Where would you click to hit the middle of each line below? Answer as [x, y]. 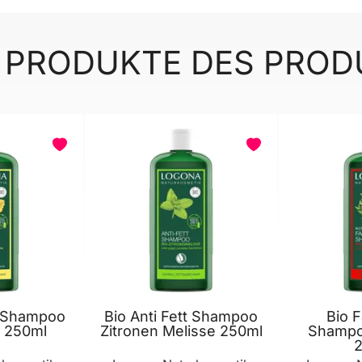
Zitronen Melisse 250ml [181, 330]
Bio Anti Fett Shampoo [181, 316]
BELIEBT [295, 139]
